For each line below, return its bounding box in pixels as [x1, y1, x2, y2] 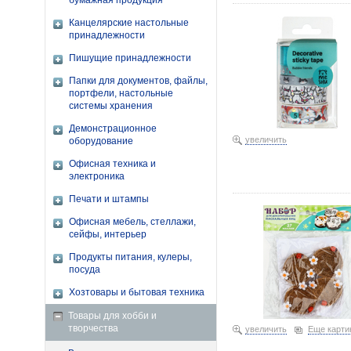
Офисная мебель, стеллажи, [69, 216, 196, 227]
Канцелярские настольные [69, 17, 189, 28]
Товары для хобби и [68, 310, 157, 321]
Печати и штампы [69, 194, 149, 204]
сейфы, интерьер [69, 229, 147, 240]
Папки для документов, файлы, [69, 75, 208, 86]
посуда [69, 264, 100, 275]
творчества [68, 323, 118, 334]
